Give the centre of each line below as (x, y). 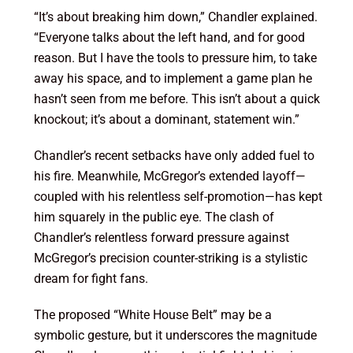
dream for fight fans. (91, 279)
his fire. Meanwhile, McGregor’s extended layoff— (169, 176)
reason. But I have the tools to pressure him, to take (175, 58)
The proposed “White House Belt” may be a (152, 315)
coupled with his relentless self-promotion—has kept (178, 197)
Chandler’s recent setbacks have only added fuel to (174, 156)
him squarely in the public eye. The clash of (154, 217)
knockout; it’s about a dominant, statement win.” (166, 120)
